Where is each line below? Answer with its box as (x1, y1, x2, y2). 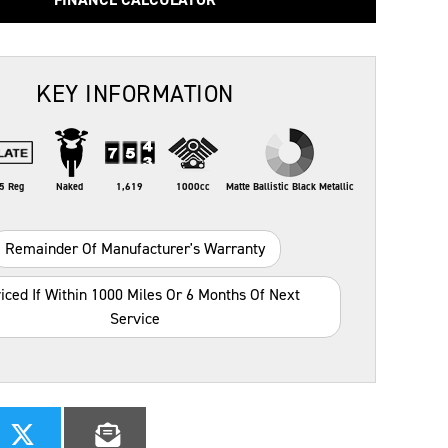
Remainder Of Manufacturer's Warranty (4, 238, 265, 259)
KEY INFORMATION (36, 78, 234, 110)
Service (109, 308, 160, 329)
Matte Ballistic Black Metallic (225, 180, 354, 193)
